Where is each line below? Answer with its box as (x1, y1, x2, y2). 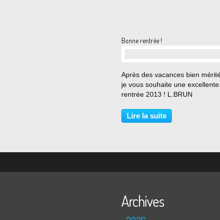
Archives (121, 192, 164, 210)
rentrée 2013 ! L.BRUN (121, 90, 192, 98)
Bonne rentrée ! (121, 36, 162, 45)
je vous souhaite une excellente (121, 81, 219, 88)
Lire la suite (127, 111, 166, 120)
